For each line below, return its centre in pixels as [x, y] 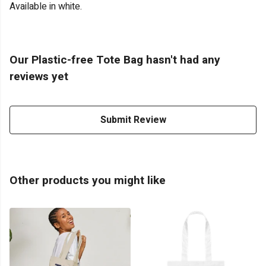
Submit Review [133, 120]
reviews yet [39, 77]
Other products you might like [88, 181]
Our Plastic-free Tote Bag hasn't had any [115, 60]
